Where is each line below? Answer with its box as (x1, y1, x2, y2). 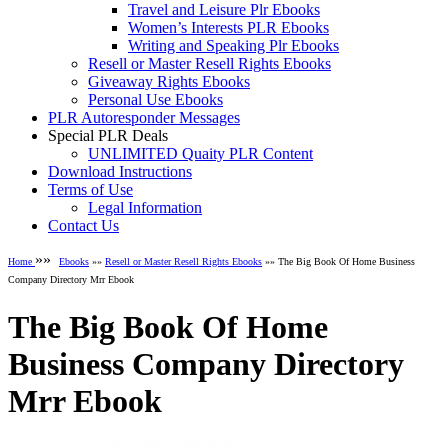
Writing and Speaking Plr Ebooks (128, 37, 339, 55)
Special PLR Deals (48, 127, 168, 145)
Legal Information (88, 199, 202, 217)
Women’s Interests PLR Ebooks (128, 19, 329, 37)
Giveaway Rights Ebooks (88, 73, 250, 91)
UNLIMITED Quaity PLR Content (88, 145, 313, 163)
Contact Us (48, 217, 119, 235)
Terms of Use (48, 181, 133, 199)
